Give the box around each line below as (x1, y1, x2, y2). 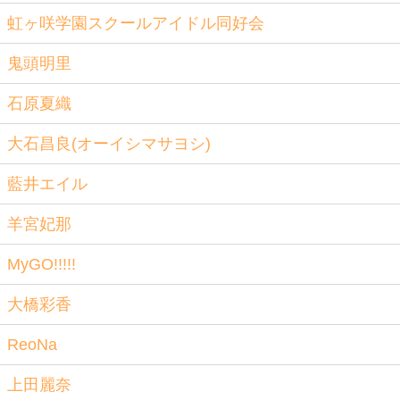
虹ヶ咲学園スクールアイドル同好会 (7, 14, 264, 32)
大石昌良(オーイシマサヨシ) (7, 135, 211, 153)
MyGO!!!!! (7, 255, 76, 273)
